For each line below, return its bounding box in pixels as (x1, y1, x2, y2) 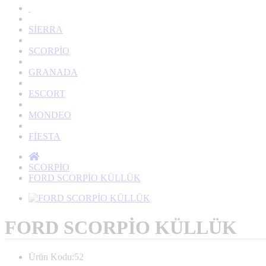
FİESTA (28, 131, 61, 142)
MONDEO (28, 110, 71, 121)
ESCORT (28, 88, 65, 99)
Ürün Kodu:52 (28, 252, 84, 262)
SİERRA (28, 24, 63, 35)
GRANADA (28, 67, 78, 78)
